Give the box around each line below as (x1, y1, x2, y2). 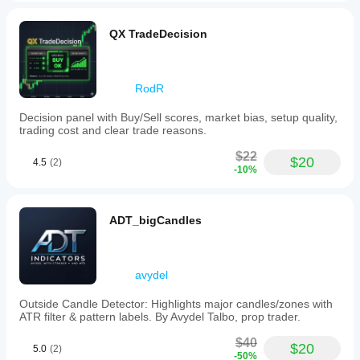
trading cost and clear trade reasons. (19, 124, 207, 137)
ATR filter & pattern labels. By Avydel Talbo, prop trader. (19, 310, 301, 323)
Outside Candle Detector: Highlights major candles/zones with (19, 297, 333, 310)
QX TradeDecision (109, 27, 207, 40)
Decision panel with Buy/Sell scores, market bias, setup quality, (19, 111, 337, 124)
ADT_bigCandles (109, 214, 202, 227)
